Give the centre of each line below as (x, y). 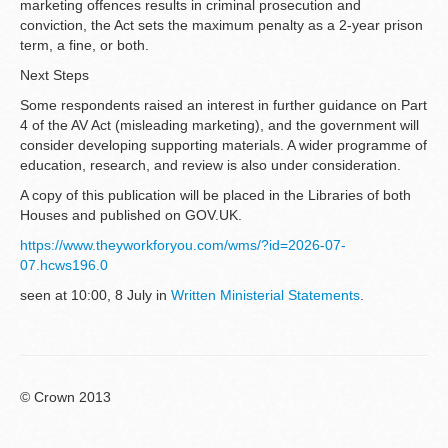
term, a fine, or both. (84, 45)
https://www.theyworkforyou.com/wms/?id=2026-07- (183, 245)
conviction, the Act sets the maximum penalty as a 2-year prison (221, 25)
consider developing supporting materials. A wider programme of (223, 145)
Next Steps (54, 75)
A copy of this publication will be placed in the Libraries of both (215, 195)
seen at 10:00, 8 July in (95, 295)
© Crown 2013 (65, 397)
